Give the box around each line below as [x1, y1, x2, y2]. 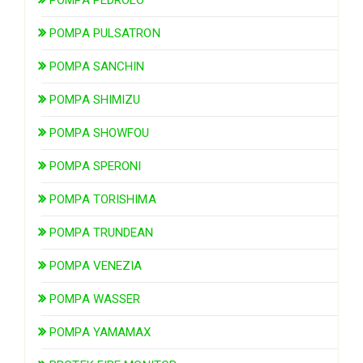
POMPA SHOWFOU [49, 125, 150, 140]
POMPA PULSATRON [49, 25, 160, 41]
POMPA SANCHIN [49, 58, 145, 74]
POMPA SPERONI [49, 158, 142, 173]
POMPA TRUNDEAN [49, 224, 154, 240]
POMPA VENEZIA [49, 258, 143, 273]
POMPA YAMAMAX [49, 324, 152, 340]
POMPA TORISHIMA [49, 191, 156, 207]
